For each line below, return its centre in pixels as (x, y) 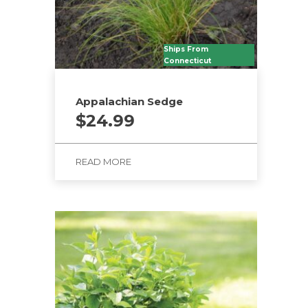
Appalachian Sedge (129, 101)
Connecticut (187, 61)
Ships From (186, 49)
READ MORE (103, 162)
